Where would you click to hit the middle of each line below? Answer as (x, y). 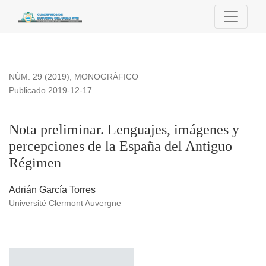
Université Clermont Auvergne (65, 203)
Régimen (35, 163)
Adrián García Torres (52, 190)
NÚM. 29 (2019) (39, 77)
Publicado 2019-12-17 (50, 91)
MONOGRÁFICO (106, 77)
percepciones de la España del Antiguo (121, 146)
